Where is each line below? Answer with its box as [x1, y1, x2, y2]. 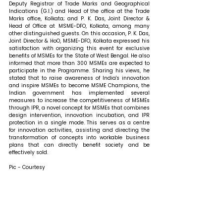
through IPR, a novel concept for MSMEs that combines [9, 104, 150, 112]
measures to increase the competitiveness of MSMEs [9, 97, 150, 105]
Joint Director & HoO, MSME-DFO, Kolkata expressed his [9, 37, 150, 45]
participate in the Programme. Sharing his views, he [9, 67, 150, 75]
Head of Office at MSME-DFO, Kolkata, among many [9, 22, 150, 30]
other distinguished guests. [9, 30, 82, 38]
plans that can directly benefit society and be [9, 141, 150, 149]
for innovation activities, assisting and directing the [9, 126, 150, 134]
